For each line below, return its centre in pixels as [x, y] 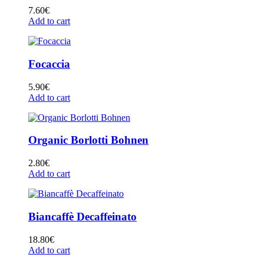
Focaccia [49, 64]
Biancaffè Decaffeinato [82, 216]
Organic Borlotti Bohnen [88, 140]
